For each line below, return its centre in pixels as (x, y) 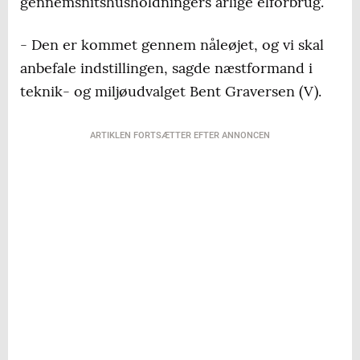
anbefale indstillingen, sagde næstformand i (166, 68)
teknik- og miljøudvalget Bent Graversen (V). (171, 92)
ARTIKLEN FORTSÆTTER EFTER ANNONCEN (180, 136)
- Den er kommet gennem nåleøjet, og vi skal (172, 45)
